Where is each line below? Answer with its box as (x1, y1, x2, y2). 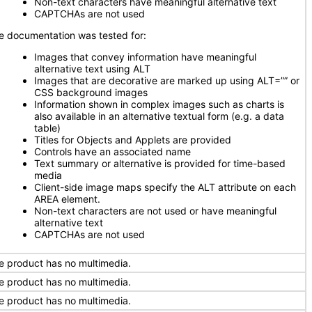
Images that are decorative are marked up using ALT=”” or (34, 75, 299, 86)
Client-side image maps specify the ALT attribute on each (34, 181, 296, 193)
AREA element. (34, 193, 100, 205)
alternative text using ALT (34, 63, 150, 75)
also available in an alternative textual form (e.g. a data (34, 110, 284, 122)
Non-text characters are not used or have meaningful (34, 205, 276, 217)
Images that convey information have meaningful (34, 51, 256, 63)
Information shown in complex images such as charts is (34, 98, 284, 110)
